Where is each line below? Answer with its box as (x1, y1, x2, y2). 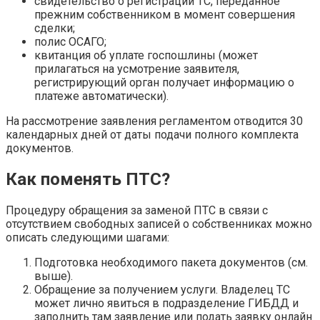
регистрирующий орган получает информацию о (34, 76, 294, 90)
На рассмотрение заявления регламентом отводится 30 (6, 114, 303, 129)
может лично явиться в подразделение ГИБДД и (34, 296, 299, 310)
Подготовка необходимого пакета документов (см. (34, 255, 308, 269)
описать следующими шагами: (6, 230, 169, 244)
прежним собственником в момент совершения (34, 8, 295, 22)
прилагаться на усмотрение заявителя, (34, 62, 239, 76)
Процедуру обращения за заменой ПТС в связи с (6, 203, 268, 217)
